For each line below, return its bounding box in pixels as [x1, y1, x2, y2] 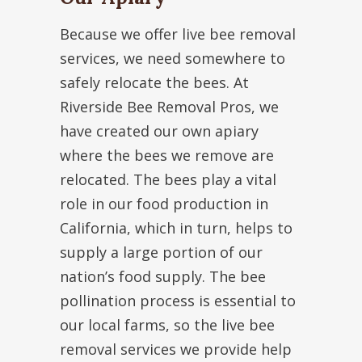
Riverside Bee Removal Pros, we [60, 97, 279, 117]
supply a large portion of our [60, 242, 263, 263]
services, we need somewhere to [60, 48, 285, 69]
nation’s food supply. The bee [60, 267, 266, 287]
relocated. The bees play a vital [60, 170, 276, 190]
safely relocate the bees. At [60, 73, 249, 93]
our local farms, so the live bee [60, 315, 275, 335]
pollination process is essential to [60, 291, 296, 311]
